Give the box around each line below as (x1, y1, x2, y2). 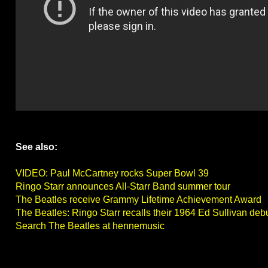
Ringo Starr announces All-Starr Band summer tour (16, 181, 230, 192)
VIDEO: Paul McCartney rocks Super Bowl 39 (16, 168, 209, 179)
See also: (16, 142, 57, 153)
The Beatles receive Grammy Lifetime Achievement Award (16, 194, 261, 205)
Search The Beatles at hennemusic (16, 221, 165, 232)
